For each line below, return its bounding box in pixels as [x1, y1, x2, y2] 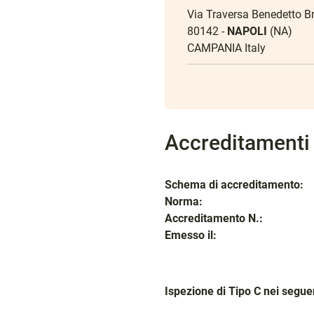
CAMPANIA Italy [186, 41, 266, 55]
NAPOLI [226, 25, 267, 38]
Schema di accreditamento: [164, 178, 303, 192]
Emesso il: [164, 228, 217, 243]
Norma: [164, 195, 203, 209]
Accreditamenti [164, 130, 310, 156]
